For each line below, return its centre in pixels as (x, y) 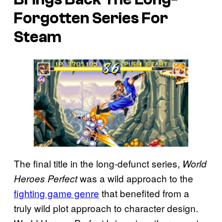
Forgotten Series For (91, 18)
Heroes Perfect (46, 178)
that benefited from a (144, 193)
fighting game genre (56, 193)
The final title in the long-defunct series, (98, 163)
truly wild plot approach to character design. (106, 208)
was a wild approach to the (135, 178)
